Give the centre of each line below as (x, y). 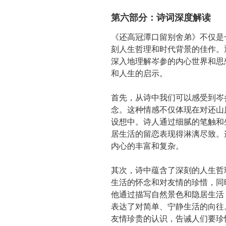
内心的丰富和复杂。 (147, 145)
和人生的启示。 (139, 73)
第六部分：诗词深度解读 (161, 17)
